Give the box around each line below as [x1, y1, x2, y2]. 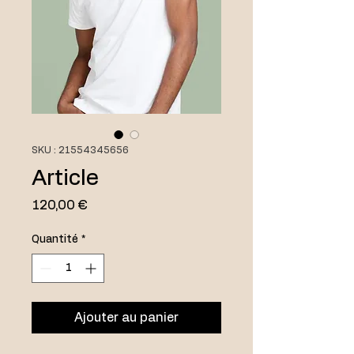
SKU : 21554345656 [32, 145, 129, 155]
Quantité [32, 234, 78, 245]
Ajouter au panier [74, 311, 179, 324]
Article [32, 168, 99, 190]
